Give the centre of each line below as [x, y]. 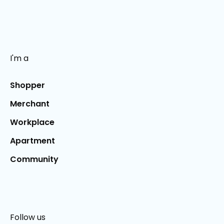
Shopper [27, 85]
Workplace [32, 122]
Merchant [30, 104]
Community [34, 159]
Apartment [32, 141]
